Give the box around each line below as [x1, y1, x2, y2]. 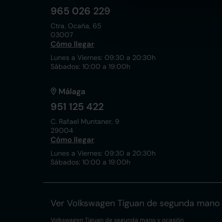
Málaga [58, 86, 85, 97]
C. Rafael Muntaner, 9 [51, 117, 119, 126]
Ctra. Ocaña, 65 [51, 21, 102, 30]
